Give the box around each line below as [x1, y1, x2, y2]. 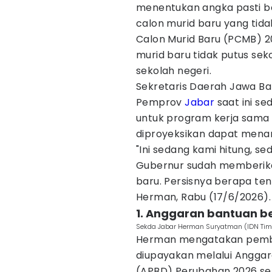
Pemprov [136, 95, 185, 109]
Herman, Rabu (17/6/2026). [136, 190, 271, 204]
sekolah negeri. [136, 64, 212, 78]
